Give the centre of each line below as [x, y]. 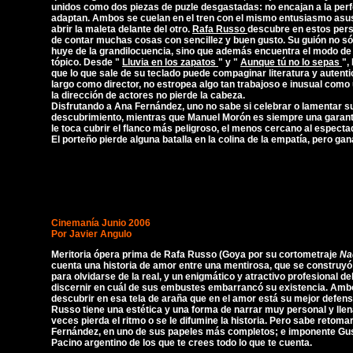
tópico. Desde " [87, 62]
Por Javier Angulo [91, 234]
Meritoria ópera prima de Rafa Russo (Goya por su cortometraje [195, 255]
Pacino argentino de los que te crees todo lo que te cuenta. [182, 343]
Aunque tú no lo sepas [291, 62]
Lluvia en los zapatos [170, 62]
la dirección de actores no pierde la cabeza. [148, 95]
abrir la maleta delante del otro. [122, 29]
